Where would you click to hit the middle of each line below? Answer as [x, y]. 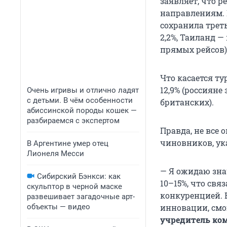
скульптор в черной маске [74, 186]
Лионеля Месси [55, 154]
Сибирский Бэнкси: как [79, 176]
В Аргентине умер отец [68, 143]
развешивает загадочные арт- [81, 197]
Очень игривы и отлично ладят [83, 90]
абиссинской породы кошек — [82, 110]
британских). [187, 102]
